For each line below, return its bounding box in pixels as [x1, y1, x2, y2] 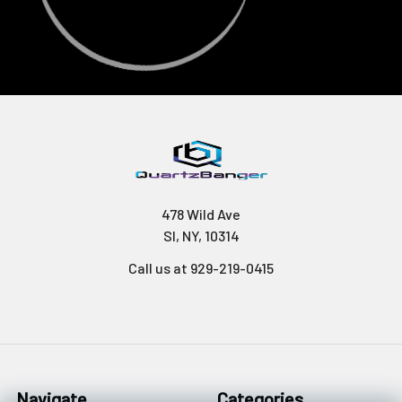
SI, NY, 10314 [162, 227, 240, 244]
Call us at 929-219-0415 [128, 259, 274, 276]
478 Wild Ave [162, 205, 240, 223]
